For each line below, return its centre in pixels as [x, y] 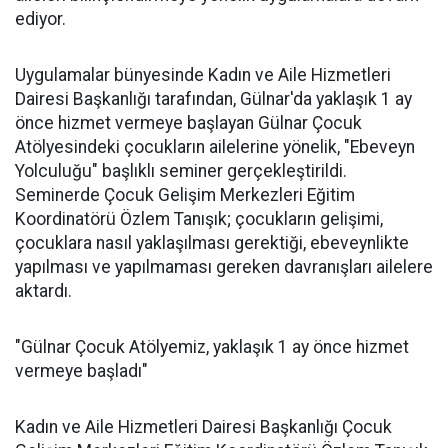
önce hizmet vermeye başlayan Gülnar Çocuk [188, 123]
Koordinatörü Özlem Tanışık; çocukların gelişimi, [199, 219]
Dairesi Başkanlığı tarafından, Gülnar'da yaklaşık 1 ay [213, 99]
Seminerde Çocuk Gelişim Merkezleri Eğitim [185, 195]
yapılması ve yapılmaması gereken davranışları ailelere [224, 267]
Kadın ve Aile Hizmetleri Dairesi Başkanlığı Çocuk [203, 427]
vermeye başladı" [81, 371]
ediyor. [40, 19]
